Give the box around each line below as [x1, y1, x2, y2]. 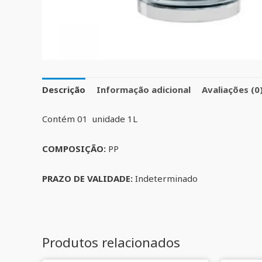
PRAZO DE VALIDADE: [42, 172, 135, 184]
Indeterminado [135, 172, 198, 184]
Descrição [42, 84, 85, 96]
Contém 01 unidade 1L [42, 112, 137, 125]
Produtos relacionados [42, 233, 180, 251]
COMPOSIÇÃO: [42, 142, 108, 154]
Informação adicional [96, 84, 191, 96]
